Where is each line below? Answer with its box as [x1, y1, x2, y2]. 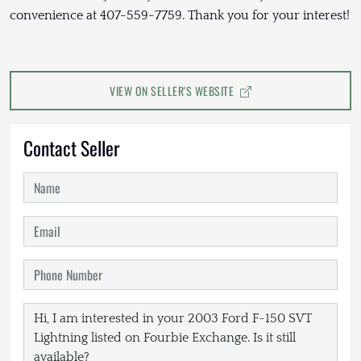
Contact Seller [23, 134, 120, 163]
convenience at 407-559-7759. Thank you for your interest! [10, 8, 350, 23]
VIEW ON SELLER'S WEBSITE [110, 82, 237, 100]
